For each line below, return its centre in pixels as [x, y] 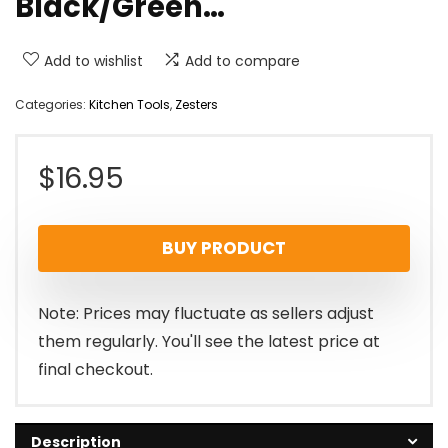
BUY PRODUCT [224, 248]
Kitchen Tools [129, 105]
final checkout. [95, 370]
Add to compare [242, 61]
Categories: [52, 105]
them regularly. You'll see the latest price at [209, 342]
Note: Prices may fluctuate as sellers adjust [206, 314]
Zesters [196, 105]
